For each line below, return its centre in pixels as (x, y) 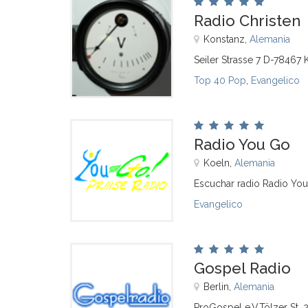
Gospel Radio (242, 268)
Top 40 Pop (220, 80)
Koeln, (219, 163)
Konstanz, (227, 39)
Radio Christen (247, 21)
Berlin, (219, 287)
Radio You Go (242, 144)
